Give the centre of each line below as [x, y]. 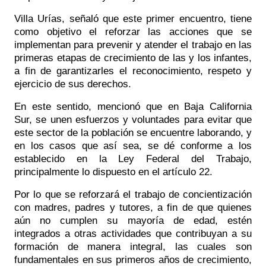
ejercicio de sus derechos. [74, 83]
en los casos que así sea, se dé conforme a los [133, 145]
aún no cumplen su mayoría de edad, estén [133, 220]
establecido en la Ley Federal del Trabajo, [133, 158]
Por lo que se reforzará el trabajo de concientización [133, 194]
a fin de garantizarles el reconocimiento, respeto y [133, 70]
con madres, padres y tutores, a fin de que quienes [133, 207]
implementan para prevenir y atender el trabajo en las [133, 44]
